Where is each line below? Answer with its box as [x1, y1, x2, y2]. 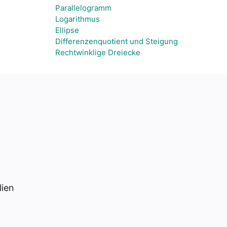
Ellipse [55, 25, 79, 35]
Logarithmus [55, 14, 100, 24]
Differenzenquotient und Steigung [55, 36, 178, 46]
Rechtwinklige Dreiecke [55, 48, 140, 57]
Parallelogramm [55, 3, 111, 13]
